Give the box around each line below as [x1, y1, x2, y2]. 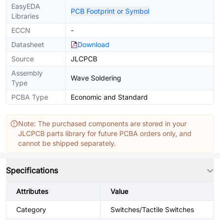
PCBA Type [11, 93, 48, 101]
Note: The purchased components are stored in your [18, 119, 187, 128]
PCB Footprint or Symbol [71, 7, 149, 15]
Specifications [6, 165, 58, 175]
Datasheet [11, 40, 44, 49]
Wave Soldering [71, 74, 121, 82]
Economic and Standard [71, 93, 148, 101]
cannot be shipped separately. [18, 139, 116, 147]
